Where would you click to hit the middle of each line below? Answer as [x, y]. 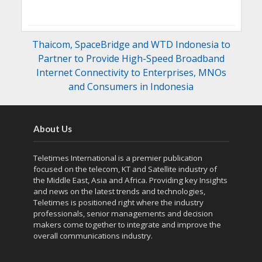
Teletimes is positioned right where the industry [118, 202]
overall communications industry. [93, 235]
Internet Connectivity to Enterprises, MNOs [131, 72]
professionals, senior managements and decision [123, 213]
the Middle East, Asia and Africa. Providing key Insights [130, 180]
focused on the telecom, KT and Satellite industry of [125, 169]
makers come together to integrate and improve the [127, 224]
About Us [52, 128]
